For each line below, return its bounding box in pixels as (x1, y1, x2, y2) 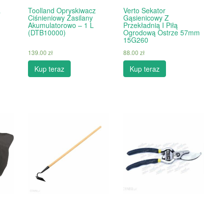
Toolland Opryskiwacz (27, 5, 96, 15)
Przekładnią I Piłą (123, 20, 178, 30)
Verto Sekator (123, 5, 165, 15)
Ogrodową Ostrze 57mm (123, 27, 200, 37)
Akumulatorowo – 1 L (27, 20, 94, 30)
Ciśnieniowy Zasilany (27, 12, 93, 23)
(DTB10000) (27, 27, 66, 37)
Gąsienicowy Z (123, 12, 169, 23)
